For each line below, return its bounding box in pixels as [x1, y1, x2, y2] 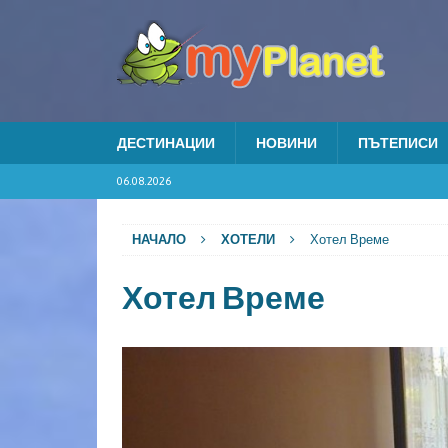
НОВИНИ [256, 135, 317, 151]
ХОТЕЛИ [221, 232, 275, 247]
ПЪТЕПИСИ [358, 135, 438, 151]
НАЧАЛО [132, 232, 186, 247]
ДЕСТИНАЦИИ [117, 135, 215, 151]
